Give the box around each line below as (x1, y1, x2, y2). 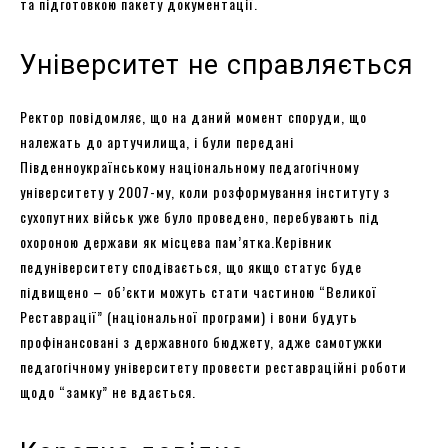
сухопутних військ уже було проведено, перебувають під (20, 205, 380, 227)
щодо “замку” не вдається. (20, 380, 196, 402)
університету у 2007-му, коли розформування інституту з (20, 180, 390, 202)
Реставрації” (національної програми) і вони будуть (20, 305, 358, 327)
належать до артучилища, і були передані (20, 130, 294, 152)
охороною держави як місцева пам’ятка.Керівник (20, 230, 332, 252)
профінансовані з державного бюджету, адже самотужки (20, 330, 383, 352)
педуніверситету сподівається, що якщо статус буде (20, 255, 362, 277)
